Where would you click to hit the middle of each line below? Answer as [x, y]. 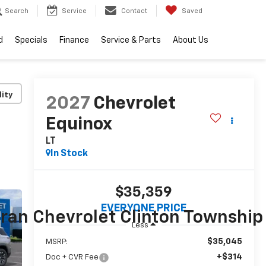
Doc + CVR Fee [72, 257]
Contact [134, 11]
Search [17, 11]
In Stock [69, 154]
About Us [191, 41]
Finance [74, 41]
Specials [31, 41]
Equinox [78, 125]
